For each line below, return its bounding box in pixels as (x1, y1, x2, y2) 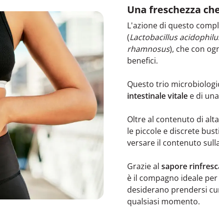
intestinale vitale (127, 90, 188, 101)
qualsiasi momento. (127, 196, 200, 207)
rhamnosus (127, 43, 170, 54)
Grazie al (127, 160, 161, 172)
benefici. (127, 55, 158, 66)
